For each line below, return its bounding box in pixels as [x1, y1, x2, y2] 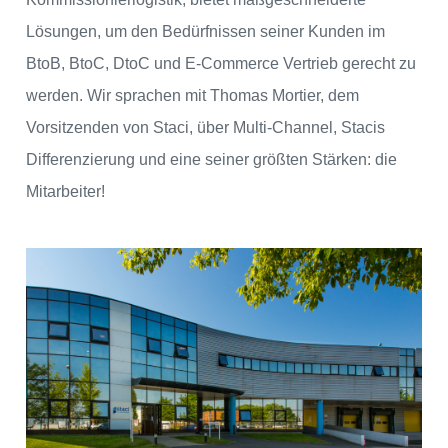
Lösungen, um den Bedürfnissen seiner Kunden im [26, 23, 385, 41]
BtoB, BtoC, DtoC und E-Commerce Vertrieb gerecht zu [26, 55, 416, 73]
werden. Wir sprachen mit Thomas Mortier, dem [26, 87, 359, 105]
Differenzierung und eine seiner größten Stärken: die [26, 151, 397, 169]
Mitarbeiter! [26, 183, 105, 201]
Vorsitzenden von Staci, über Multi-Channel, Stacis [26, 119, 385, 137]
